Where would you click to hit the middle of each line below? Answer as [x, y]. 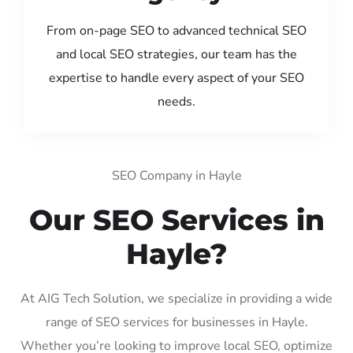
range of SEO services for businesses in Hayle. [176, 322]
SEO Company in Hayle [176, 175]
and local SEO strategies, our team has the [176, 54]
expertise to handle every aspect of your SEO [176, 78]
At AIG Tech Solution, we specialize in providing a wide [176, 298]
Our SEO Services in [176, 219]
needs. [176, 101]
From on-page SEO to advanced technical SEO [176, 30]
